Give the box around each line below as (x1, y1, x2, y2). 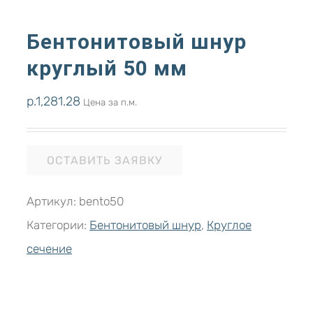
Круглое (207, 218, 252, 232)
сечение (27, 242, 72, 256)
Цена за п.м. (80, 96, 137, 108)
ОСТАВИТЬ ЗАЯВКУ (47, 154, 162, 167)
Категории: (27, 218, 89, 232)
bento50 (79, 194, 124, 208)
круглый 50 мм (27, 56, 187, 80)
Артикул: (27, 194, 79, 208)
